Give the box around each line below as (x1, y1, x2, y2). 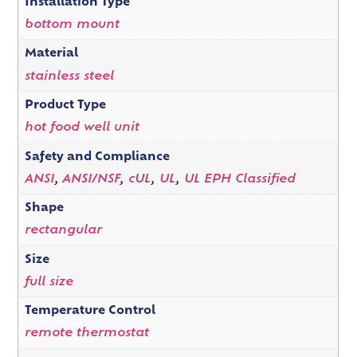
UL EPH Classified (183, 173, 296, 186)
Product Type (24, 100, 106, 112)
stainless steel (24, 70, 114, 83)
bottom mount (24, 19, 120, 32)
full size (24, 276, 73, 288)
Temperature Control (24, 305, 155, 318)
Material (24, 48, 78, 61)
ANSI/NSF (61, 173, 120, 186)
